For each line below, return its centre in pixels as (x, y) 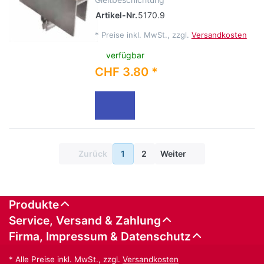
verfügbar (126, 55)
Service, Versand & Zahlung (85, 220)
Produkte (34, 204)
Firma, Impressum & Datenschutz (100, 236)
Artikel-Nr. (116, 15)
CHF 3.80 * (126, 72)
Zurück (93, 153)
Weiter (173, 153)
